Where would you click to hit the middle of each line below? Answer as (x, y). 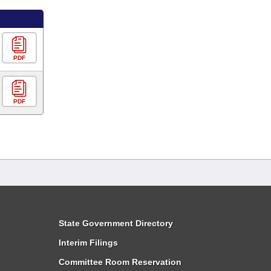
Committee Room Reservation (120, 262)
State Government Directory (116, 223)
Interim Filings (88, 243)
